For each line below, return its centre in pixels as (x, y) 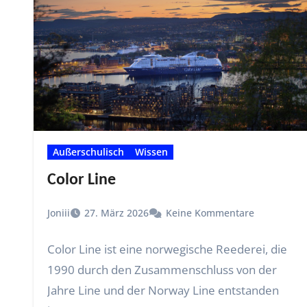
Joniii (59, 212)
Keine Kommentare (210, 212)
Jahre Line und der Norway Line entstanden (163, 290)
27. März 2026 (116, 212)
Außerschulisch (88, 151)
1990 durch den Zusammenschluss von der (162, 269)
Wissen (151, 151)
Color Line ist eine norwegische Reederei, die (167, 249)
